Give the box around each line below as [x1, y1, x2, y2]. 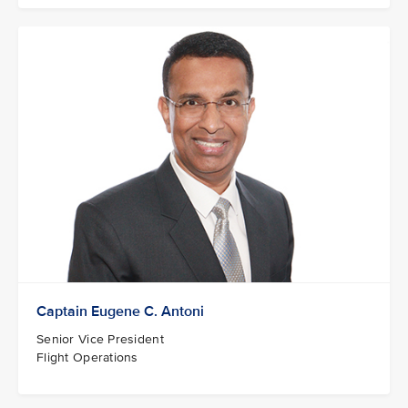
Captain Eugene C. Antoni [36, 301, 204, 321]
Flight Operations [36, 349, 138, 365]
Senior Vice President [36, 331, 164, 347]
